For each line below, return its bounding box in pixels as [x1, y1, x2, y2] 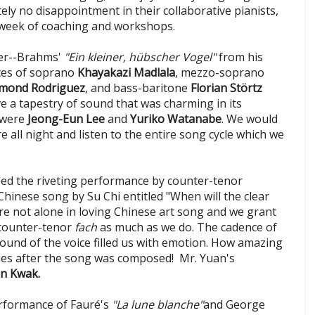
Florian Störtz [191, 80, 262, 96]
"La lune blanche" [112, 297, 203, 313]
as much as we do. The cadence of [97, 219, 277, 236]
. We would [221, 111, 278, 127]
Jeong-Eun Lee [25, 111, 105, 127]
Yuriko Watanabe [130, 111, 221, 127]
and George [203, 297, 265, 313]
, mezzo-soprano [175, 65, 264, 81]
